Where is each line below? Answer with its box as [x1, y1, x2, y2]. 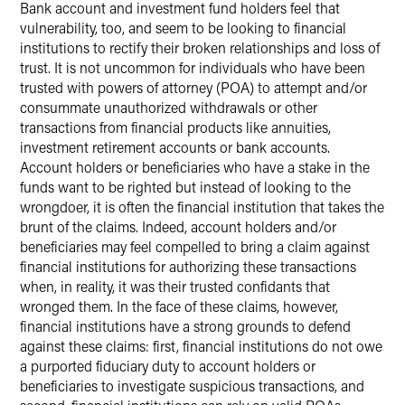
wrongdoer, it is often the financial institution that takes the [20, 197, 384, 216]
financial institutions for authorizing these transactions [20, 257, 356, 276]
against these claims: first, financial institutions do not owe [20, 336, 382, 355]
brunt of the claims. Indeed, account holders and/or [20, 217, 336, 236]
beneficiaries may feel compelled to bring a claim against [20, 237, 370, 256]
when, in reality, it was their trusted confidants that [20, 277, 330, 296]
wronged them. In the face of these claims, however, [20, 297, 338, 316]
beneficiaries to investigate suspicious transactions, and [20, 376, 364, 395]
